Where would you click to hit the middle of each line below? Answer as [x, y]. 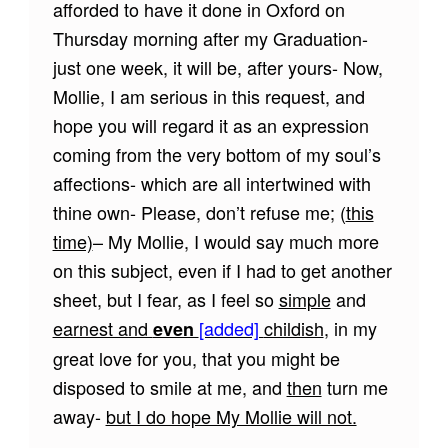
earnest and [102, 328]
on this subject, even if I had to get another [222, 270]
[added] [231, 328]
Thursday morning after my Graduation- [210, 38]
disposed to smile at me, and [169, 387]
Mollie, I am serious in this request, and [208, 96]
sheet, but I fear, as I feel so [165, 299]
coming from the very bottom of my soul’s [216, 154]
